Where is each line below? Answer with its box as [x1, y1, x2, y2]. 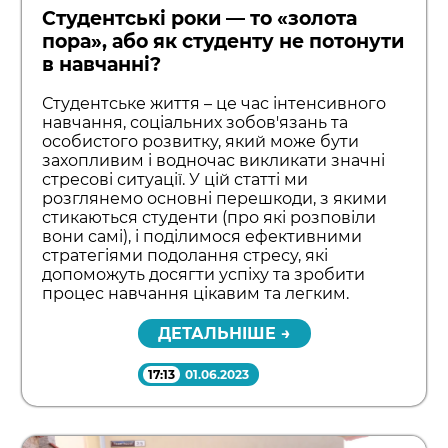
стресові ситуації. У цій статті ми [42, 170, 309, 190]
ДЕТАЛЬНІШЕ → [157, 324, 291, 344]
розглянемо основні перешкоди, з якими [42, 189, 388, 209]
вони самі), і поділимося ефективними [42, 227, 363, 247]
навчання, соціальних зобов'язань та [42, 113, 349, 133]
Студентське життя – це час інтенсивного [42, 94, 387, 114]
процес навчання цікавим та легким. [42, 284, 350, 304]
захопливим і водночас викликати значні [42, 151, 386, 171]
